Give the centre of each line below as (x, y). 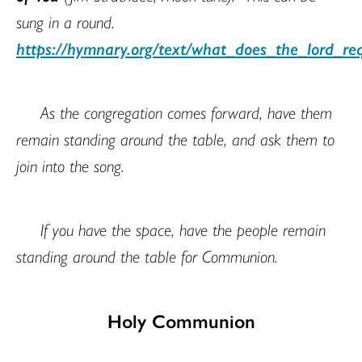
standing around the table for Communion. (147, 255)
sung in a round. (65, 21)
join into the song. (73, 164)
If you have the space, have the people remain (183, 228)
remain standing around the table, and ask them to (175, 138)
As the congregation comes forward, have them (186, 111)
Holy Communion (181, 320)
